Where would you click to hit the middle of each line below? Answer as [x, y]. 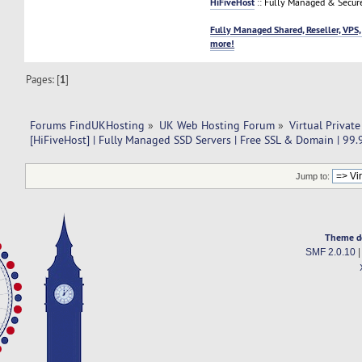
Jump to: [313, 177]
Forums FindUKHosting [87, 126]
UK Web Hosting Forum [217, 126]
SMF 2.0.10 [330, 253]
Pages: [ [43, 79]
